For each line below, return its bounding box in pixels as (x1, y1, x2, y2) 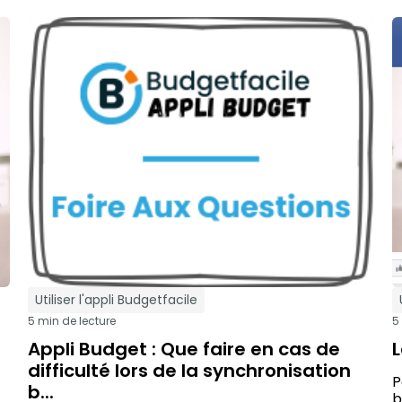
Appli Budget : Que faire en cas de (27, 336, 340, 362)
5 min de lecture (27, 312, 116, 328)
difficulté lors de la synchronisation (27, 357, 351, 383)
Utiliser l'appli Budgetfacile (34, 290, 197, 309)
